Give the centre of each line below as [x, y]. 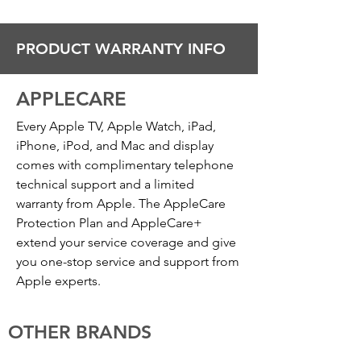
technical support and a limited [105, 184]
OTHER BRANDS [80, 332]
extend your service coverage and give [126, 242]
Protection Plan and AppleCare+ [109, 223]
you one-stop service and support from [128, 261]
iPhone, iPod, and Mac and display [115, 145]
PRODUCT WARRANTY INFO [121, 49]
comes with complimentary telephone [125, 165]
